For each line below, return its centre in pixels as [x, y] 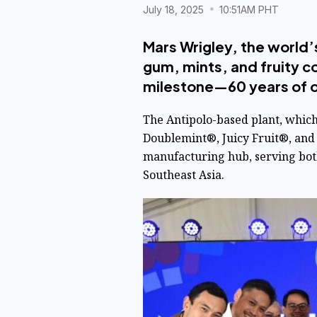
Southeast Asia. [183, 174]
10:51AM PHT [247, 9]
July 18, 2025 [174, 9]
